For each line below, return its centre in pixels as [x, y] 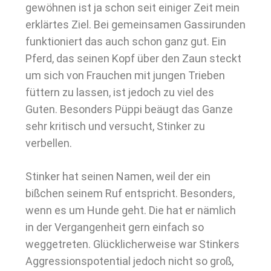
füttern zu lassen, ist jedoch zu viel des [120, 92]
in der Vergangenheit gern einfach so [115, 227]
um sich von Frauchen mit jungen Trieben [125, 75]
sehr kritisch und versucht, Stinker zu [115, 126]
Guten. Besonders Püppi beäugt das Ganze [129, 109]
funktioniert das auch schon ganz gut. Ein [126, 41]
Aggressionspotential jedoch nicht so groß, [129, 261]
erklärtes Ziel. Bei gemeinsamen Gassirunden [135, 24]
